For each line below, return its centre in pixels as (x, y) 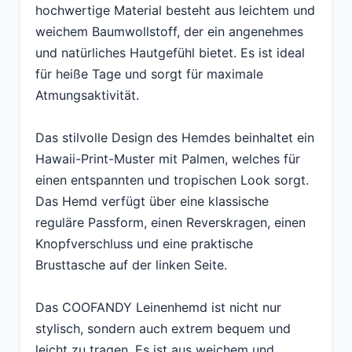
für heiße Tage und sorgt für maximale (149, 74)
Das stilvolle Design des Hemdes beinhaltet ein (175, 138)
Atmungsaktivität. (87, 95)
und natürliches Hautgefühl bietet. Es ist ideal (170, 53)
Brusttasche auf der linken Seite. (131, 265)
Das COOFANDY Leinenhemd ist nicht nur (158, 308)
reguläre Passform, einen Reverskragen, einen (170, 223)
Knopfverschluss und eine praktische (144, 244)
